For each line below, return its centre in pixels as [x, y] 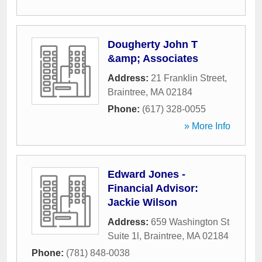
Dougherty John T [153, 44]
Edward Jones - [146, 174]
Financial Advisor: [153, 188]
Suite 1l [123, 236]
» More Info [207, 126]
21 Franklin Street [188, 78]
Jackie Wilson [142, 202]
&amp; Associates [153, 58]
